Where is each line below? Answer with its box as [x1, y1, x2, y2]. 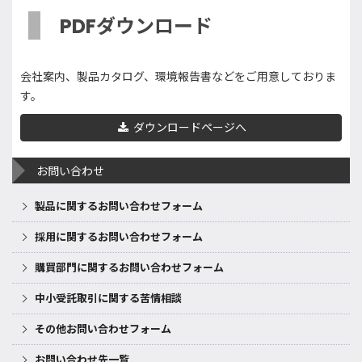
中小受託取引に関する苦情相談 [35, 291, 182, 306]
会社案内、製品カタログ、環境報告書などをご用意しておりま [20, 69, 336, 85]
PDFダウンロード [60, 13, 213, 40]
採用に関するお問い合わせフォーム [35, 229, 203, 245]
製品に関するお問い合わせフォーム [35, 199, 203, 214]
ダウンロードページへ [130, 120, 246, 136]
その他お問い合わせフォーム [35, 322, 171, 337]
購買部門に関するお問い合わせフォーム [35, 260, 224, 276]
